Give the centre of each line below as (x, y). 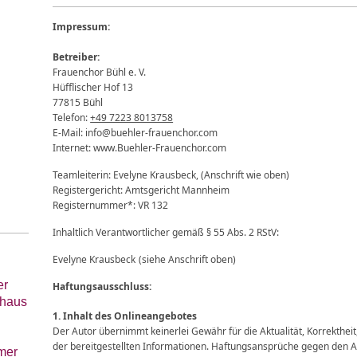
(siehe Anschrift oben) (188, 260)
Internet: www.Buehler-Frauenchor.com (140, 148)
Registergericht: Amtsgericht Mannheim (141, 190)
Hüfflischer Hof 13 (93, 88)
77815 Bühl (78, 103)
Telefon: (72, 118)
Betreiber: (76, 57)
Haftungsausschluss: (102, 287)
